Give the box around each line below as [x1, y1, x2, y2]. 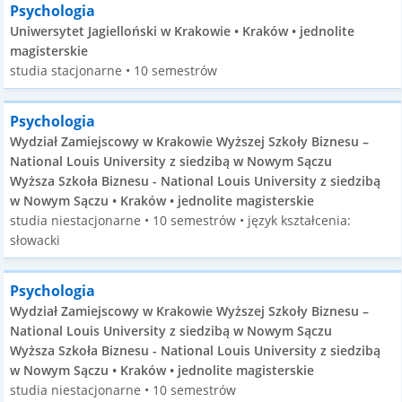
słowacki [10, 232, 61, 249]
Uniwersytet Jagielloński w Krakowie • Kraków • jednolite [10, 22, 355, 39]
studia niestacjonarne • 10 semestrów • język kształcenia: [10, 212, 352, 229]
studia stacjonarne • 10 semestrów [10, 62, 218, 79]
